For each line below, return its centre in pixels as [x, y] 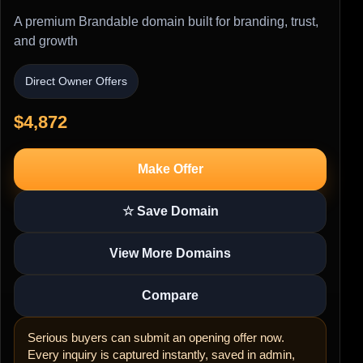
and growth [46, 41]
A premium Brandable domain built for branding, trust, [166, 21]
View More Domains [170, 253]
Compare [170, 295]
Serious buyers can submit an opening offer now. [156, 337]
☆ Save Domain [170, 211]
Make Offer [170, 169]
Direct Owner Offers [76, 81]
